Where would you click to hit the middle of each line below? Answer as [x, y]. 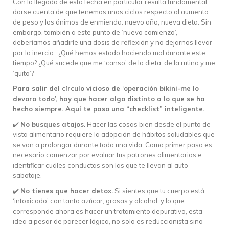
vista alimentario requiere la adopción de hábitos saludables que [114, 134]
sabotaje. [28, 175]
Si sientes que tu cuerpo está [159, 190]
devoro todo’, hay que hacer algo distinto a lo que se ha [109, 98]
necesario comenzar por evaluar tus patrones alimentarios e [107, 155]
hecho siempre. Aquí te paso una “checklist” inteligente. [109, 109]
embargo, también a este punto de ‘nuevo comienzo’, [95, 32]
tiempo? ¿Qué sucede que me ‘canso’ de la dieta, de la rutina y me [114, 63]
